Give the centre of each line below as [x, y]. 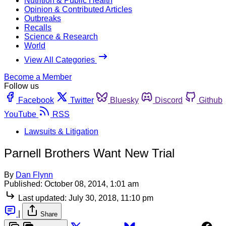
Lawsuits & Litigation [61, 131]
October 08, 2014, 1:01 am [92, 184]
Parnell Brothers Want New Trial [89, 153]
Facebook [36, 100]
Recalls [38, 27]
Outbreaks [43, 18]
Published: [23, 184]
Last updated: [42, 198]
